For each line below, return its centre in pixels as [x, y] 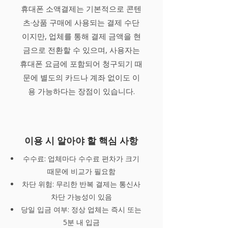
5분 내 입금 [81, 222]
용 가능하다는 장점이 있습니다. [81, 91]
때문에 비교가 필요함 [81, 171]
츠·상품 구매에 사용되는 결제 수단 [81, 22]
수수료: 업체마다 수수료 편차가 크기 [81, 159]
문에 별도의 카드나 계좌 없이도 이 [81, 77]
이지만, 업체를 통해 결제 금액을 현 [81, 36]
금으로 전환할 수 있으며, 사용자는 [81, 50]
